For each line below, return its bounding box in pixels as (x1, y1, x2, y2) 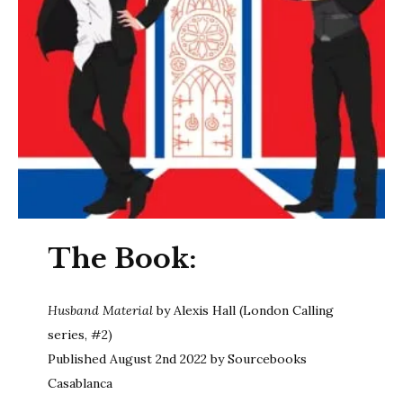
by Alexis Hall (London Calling (156, 302, 334, 319)
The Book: (47, 242, 204, 276)
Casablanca (47, 375, 112, 392)
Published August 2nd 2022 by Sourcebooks (47, 351, 307, 368)
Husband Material (47, 302, 157, 319)
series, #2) (47, 327, 112, 344)
